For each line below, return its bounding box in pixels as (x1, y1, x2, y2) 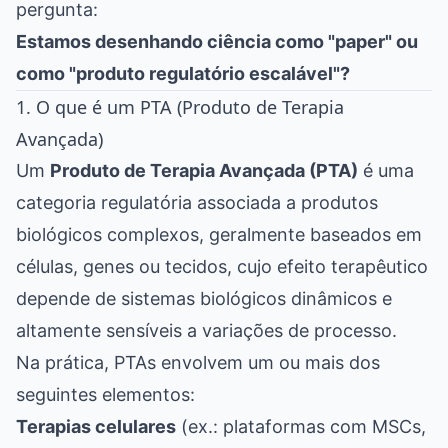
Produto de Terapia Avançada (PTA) (50, 159, 358, 181)
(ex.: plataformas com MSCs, (176, 415, 426, 437)
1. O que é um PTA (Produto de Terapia (16, 94, 344, 119)
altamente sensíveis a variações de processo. (16, 319, 397, 341)
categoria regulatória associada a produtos (16, 191, 378, 213)
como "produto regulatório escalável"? (16, 62, 350, 84)
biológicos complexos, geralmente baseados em (16, 223, 422, 245)
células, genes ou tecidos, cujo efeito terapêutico (16, 255, 428, 277)
